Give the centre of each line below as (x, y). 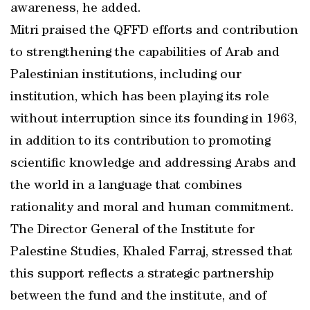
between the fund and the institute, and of (138, 297)
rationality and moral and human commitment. (152, 208)
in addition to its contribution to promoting (140, 142)
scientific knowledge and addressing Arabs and (153, 164)
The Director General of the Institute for (133, 230)
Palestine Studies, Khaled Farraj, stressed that (152, 253)
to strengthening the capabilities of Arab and (145, 53)
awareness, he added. (76, 9)
